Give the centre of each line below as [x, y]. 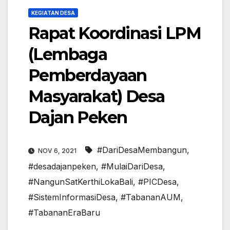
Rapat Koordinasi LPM [114, 33]
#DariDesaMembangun [142, 150]
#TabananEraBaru [64, 213]
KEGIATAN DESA [53, 13]
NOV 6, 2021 [57, 151]
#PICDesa [157, 182]
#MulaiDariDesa [132, 167]
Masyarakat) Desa [97, 97]
